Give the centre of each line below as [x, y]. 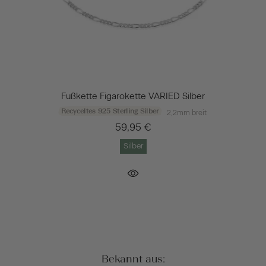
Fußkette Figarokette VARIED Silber [133, 96]
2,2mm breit [186, 113]
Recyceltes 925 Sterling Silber [110, 111]
